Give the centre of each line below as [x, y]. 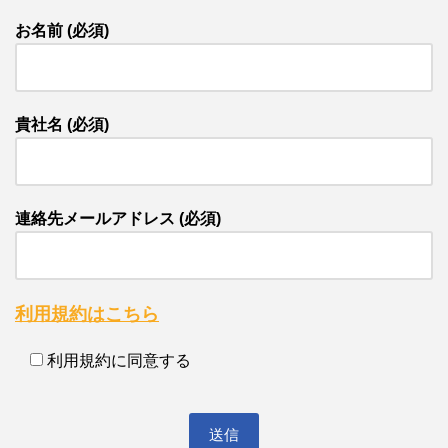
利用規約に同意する [119, 360]
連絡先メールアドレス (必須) [118, 218]
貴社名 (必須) [62, 124]
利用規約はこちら [87, 314]
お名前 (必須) [62, 30]
